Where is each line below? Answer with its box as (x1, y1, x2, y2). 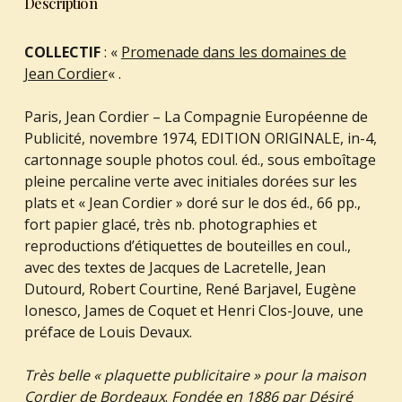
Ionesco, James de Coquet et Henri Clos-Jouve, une (23, 300, 363, 320)
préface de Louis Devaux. (23, 321, 192, 342)
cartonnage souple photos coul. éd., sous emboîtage (23, 149, 376, 170)
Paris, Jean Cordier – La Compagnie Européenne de (23, 106, 368, 127)
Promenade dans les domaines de (120, 41, 346, 62)
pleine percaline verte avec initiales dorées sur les (23, 170, 357, 191)
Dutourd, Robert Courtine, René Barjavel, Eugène (23, 278, 356, 299)
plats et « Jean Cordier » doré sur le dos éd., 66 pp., (23, 192, 361, 213)
